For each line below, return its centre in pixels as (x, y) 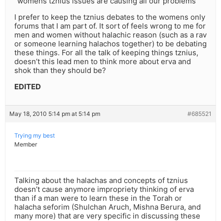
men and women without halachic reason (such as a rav (110, 35)
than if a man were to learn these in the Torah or (98, 198)
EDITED (28, 87)
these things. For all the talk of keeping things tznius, (106, 53)
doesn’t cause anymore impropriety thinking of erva (104, 189)
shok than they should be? (60, 71)
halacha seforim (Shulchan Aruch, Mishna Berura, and (108, 207)
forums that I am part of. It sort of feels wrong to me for (110, 26)
